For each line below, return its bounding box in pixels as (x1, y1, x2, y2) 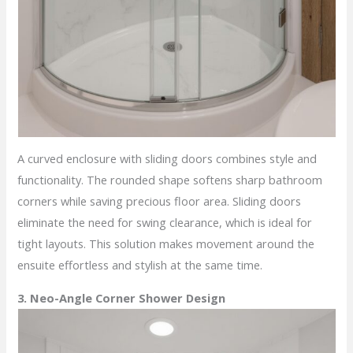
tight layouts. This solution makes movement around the (17, 236, 315, 252)
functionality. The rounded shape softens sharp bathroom (17, 172, 323, 188)
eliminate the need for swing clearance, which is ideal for (17, 214, 313, 231)
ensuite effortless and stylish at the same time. (17, 257, 263, 273)
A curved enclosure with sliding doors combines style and (17, 150, 318, 167)
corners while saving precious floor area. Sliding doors (17, 193, 302, 210)
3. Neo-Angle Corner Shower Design (17, 289, 226, 306)
